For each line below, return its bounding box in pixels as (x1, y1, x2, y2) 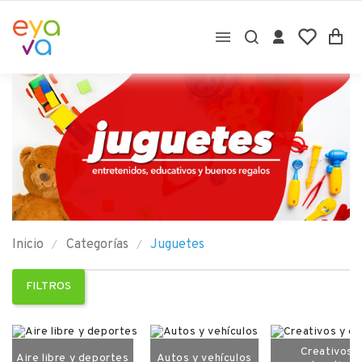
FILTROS (26, 279, 71, 293)
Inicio (12, 236, 44, 253)
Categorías (65, 236, 128, 253)
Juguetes (150, 236, 205, 253)
